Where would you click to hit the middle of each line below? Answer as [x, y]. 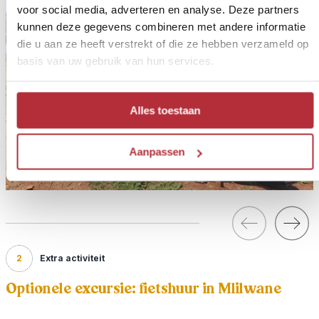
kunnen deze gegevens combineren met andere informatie [161, 26]
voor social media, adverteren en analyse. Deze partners [158, 9]
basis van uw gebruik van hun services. [115, 61]
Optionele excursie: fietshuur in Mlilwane [143, 288]
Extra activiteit [72, 258]
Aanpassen [157, 152]
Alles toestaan [165, 110]
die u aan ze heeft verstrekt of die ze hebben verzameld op [162, 43]
